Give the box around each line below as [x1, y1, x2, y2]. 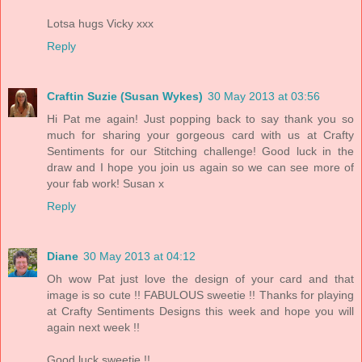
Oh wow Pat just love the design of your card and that [47, 272, 354, 286]
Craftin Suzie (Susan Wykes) [47, 90, 203, 103]
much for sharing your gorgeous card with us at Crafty [47, 128, 354, 142]
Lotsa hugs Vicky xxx [47, 17, 154, 31]
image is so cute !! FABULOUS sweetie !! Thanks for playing [47, 288, 354, 302]
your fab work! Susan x [47, 177, 164, 191]
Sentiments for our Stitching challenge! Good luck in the [47, 145, 354, 158]
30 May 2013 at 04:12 [83, 250, 196, 263]
